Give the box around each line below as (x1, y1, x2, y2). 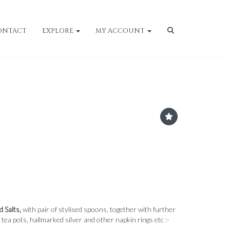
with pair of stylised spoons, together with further (21, 205, 176, 214)
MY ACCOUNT (95, 26, 146, 35)
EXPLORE (42, 26, 75, 35)
